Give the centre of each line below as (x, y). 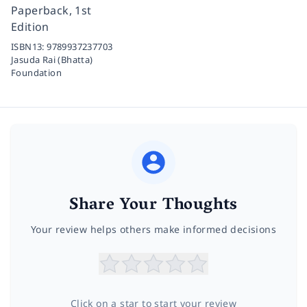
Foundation (37, 72)
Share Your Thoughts (153, 206)
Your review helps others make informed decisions (153, 229)
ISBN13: (29, 46)
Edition (30, 26)
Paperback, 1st (51, 10)
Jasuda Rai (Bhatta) (52, 59)
